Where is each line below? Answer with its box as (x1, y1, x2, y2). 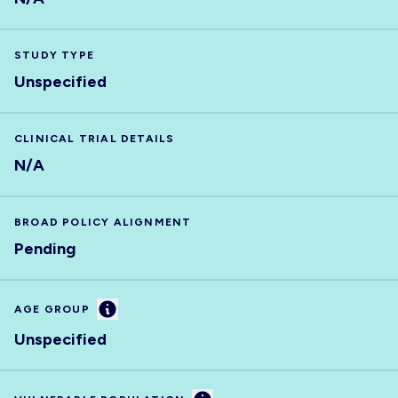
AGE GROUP (14, 303, 90, 315)
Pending (14, 239, 76, 259)
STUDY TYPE (14, 49, 94, 61)
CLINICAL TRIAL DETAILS (14, 132, 175, 145)
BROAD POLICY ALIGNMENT (14, 216, 192, 228)
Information (106, 299, 183, 316)
